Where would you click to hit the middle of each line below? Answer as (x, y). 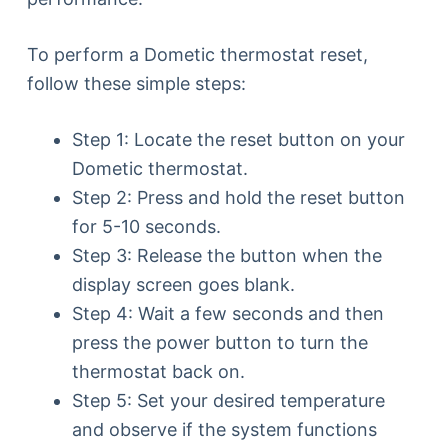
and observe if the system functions (224, 429)
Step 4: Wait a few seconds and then (227, 313)
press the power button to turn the (219, 342)
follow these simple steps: (136, 83)
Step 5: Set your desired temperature (228, 400)
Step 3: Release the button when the (226, 255)
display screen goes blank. (183, 284)
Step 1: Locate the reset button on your (238, 139)
